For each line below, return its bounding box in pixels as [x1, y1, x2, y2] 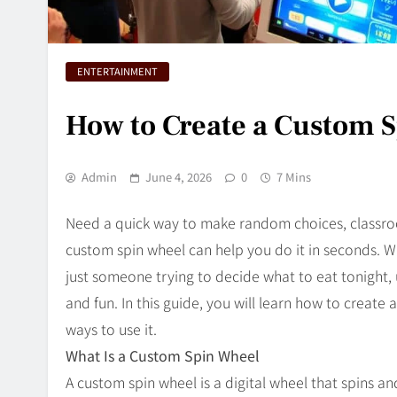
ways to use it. [66, 318, 157, 340]
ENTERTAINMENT [77, 64, 158, 79]
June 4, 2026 [145, 168, 212, 186]
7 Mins [276, 168, 311, 186]
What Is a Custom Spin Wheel [66, 345, 260, 367]
